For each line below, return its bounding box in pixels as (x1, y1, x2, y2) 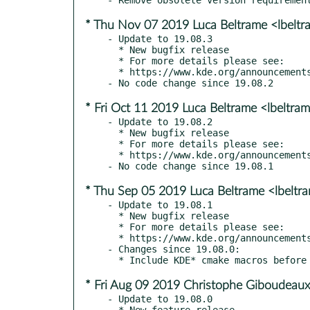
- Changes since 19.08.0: (107, 243, 240, 255)
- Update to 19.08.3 (107, 33, 212, 44)
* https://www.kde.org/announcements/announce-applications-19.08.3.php (107, 66, 118, 77)
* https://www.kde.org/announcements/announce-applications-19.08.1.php (107, 232, 118, 244)
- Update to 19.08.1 (107, 199, 212, 210)
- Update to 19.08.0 (107, 293, 212, 304)
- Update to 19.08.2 (107, 116, 212, 127)
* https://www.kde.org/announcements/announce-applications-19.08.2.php (107, 149, 118, 161)
